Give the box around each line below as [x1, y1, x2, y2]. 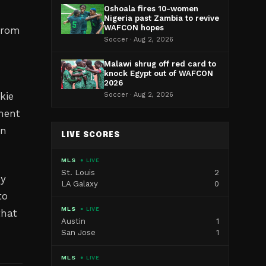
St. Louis [61, 168, 95, 177]
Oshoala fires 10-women [104, 4, 198, 13]
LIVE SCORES [61, 131, 121, 139]
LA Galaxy [61, 179, 98, 188]
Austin [61, 217, 85, 226]
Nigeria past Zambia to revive [104, 14, 219, 23]
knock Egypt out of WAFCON [104, 69, 213, 78]
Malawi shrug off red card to [104, 59, 216, 68]
